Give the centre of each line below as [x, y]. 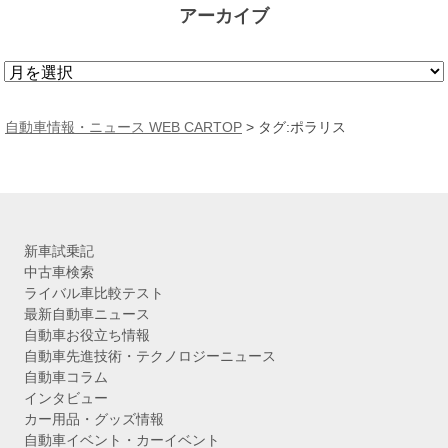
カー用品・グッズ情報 [94, 419]
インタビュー [66, 398]
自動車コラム [66, 377]
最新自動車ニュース [87, 314]
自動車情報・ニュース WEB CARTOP [123, 127]
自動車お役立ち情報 [87, 335]
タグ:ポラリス [302, 127]
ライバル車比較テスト [94, 293]
